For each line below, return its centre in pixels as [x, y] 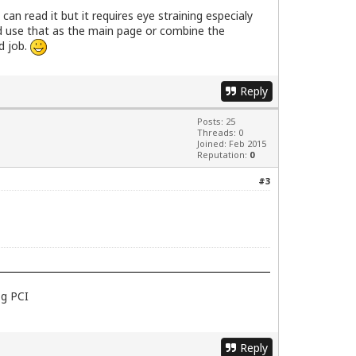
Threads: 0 [220, 133]
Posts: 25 [216, 122]
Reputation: [223, 155]
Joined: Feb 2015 [232, 144]
